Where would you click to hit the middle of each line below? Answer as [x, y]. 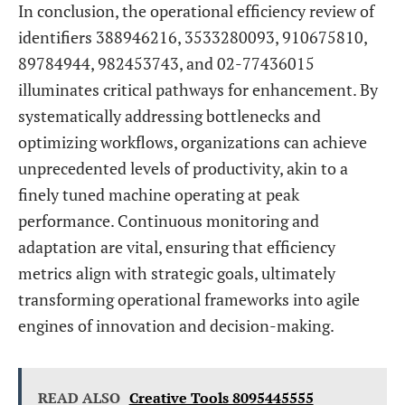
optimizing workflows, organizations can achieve [193, 142]
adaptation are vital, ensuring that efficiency [177, 247]
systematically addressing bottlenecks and [170, 116]
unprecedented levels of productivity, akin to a [183, 168]
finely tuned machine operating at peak [159, 194]
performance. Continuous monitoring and [169, 221]
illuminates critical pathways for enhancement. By [198, 89]
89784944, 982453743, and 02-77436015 [166, 63]
